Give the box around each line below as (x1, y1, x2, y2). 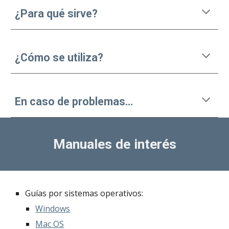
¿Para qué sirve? (15, 7, 98, 20)
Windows (35, 203, 71, 214)
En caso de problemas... (15, 95, 133, 108)
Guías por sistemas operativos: (25, 188, 144, 199)
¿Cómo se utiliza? (15, 51, 104, 64)
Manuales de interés (53, 136, 176, 152)
